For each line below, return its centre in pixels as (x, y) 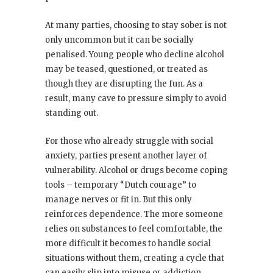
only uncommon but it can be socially (119, 40)
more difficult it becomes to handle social (128, 244)
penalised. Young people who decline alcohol (135, 55)
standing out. (72, 113)
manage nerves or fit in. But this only (119, 200)
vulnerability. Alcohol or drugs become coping (136, 171)
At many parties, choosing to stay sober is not (136, 26)
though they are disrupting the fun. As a (124, 84)
